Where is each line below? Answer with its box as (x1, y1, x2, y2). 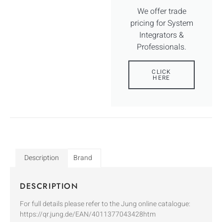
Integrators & (139, 29, 184, 41)
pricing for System (130, 17, 193, 29)
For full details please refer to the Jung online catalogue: (20, 199, 190, 210)
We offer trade (137, 5, 186, 17)
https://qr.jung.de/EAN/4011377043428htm (20, 209, 156, 220)
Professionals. (137, 41, 186, 53)
